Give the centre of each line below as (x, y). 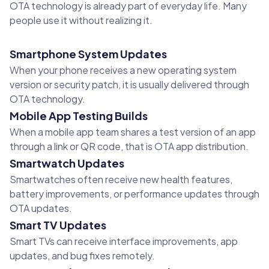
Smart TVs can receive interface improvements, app (124, 241)
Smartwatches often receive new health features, (121, 180)
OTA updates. (41, 208)
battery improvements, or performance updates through (134, 194)
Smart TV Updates (58, 225)
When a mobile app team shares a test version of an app (133, 132)
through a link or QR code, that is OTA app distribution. (129, 147)
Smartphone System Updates (88, 54)
